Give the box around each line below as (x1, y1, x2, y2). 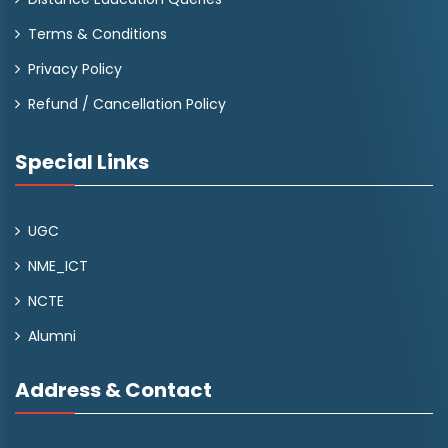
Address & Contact (15, 376, 212, 404)
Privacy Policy (28, 59, 122, 79)
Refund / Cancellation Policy (28, 94, 226, 114)
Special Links (15, 148, 149, 176)
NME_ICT (28, 256, 88, 276)
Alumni (28, 326, 76, 346)
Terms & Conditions (28, 24, 167, 44)
